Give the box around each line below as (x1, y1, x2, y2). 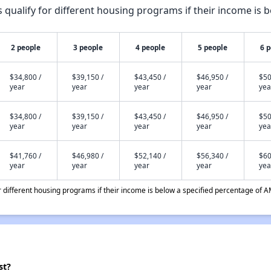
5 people (198, 42, 228, 52)
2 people (11, 42, 41, 52)
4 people (135, 42, 166, 52)
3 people (73, 42, 103, 52)
